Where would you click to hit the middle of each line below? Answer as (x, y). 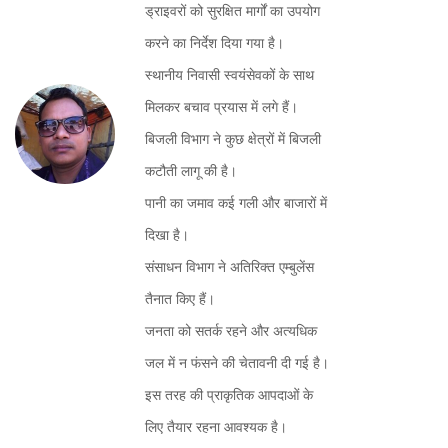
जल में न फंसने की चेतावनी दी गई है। (237, 363)
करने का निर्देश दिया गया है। (214, 43)
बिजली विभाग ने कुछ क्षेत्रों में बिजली (233, 139)
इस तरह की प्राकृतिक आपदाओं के (229, 395)
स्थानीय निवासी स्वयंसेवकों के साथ (229, 75)
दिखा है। (167, 235)
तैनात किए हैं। (180, 299)
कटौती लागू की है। (191, 171)
